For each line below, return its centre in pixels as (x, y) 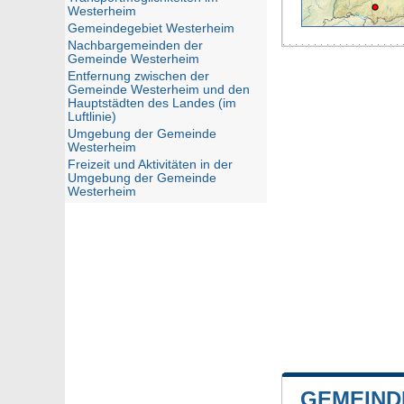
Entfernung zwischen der (138, 76)
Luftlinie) (92, 117)
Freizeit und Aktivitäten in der (150, 165)
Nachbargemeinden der (135, 46)
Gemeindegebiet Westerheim (151, 28)
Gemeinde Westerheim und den (159, 90)
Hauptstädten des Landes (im (152, 103)
